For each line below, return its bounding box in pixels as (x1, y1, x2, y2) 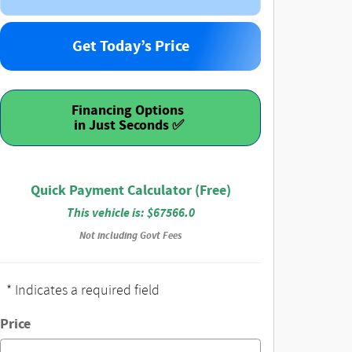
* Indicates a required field (6, 282, 159, 299)
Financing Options (71, 101, 187, 121)
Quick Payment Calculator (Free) (30, 181, 231, 201)
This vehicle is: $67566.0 (66, 204, 195, 222)
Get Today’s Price (71, 36, 189, 57)
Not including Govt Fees (79, 229, 182, 244)
